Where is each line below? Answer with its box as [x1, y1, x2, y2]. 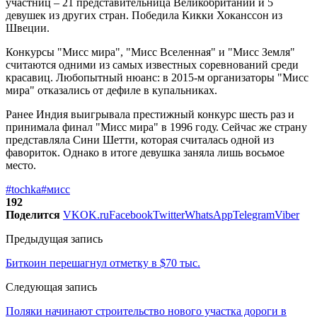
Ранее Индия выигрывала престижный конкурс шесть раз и [6, 108, 294, 120]
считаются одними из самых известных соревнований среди [6, 58, 299, 71]
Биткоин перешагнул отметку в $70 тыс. [6, 256, 200, 269]
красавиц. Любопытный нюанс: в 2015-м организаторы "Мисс [6, 71, 309, 83]
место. [6, 158, 36, 171]
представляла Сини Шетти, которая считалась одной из [6, 133, 274, 146]
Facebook [109, 208, 153, 221]
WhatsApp [185, 208, 233, 221]
